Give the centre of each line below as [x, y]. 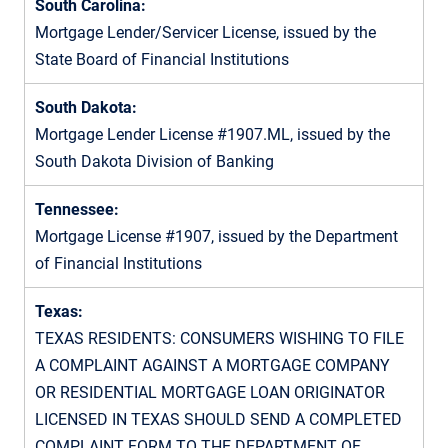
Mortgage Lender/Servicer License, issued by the [205, 32]
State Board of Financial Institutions [162, 59]
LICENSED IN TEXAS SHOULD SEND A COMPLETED [218, 419]
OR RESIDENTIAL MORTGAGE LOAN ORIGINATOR [210, 392]
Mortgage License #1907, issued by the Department [216, 236]
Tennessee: [77, 209]
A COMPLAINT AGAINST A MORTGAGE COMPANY [212, 365]
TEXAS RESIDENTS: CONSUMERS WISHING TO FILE [219, 338]
